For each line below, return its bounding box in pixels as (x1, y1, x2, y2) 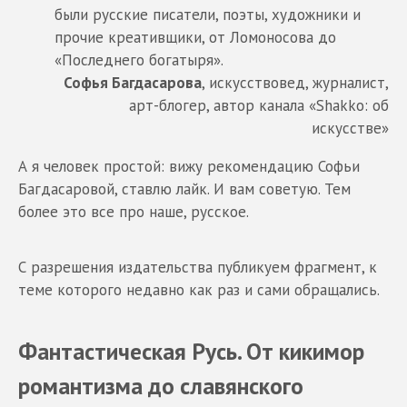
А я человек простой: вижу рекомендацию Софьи (18, 156, 360, 177)
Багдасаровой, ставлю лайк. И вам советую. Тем (18, 179, 351, 200)
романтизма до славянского (18, 371, 303, 402)
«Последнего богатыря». (55, 50, 223, 71)
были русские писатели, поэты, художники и (55, 5, 361, 25)
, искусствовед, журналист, (202, 73, 389, 94)
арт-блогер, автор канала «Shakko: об (129, 95, 389, 116)
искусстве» (312, 118, 389, 139)
